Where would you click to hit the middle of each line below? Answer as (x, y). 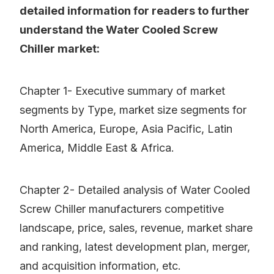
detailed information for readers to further (135, 11)
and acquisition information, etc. (100, 266)
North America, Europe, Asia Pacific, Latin (126, 129)
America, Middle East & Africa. (97, 148)
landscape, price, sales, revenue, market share (136, 228)
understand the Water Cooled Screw (119, 30)
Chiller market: (60, 49)
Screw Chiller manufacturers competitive (122, 209)
